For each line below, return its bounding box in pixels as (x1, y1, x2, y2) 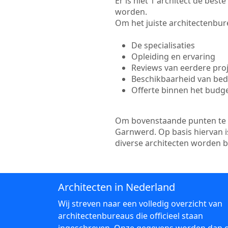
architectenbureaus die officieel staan (58, 210, 203, 221)
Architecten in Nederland (58, 180, 175, 194)
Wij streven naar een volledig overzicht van (58, 198, 222, 209)
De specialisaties (131, 40, 195, 51)
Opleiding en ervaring (131, 51, 215, 62)
